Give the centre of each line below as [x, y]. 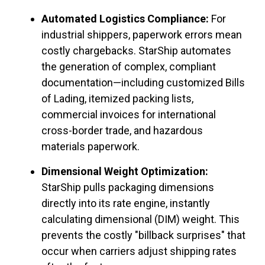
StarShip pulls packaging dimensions [128, 188]
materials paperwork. [91, 147]
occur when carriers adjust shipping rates [139, 251]
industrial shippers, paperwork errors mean [142, 35]
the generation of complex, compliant [129, 67]
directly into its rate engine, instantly [126, 203]
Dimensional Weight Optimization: [125, 172]
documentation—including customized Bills [143, 83]
